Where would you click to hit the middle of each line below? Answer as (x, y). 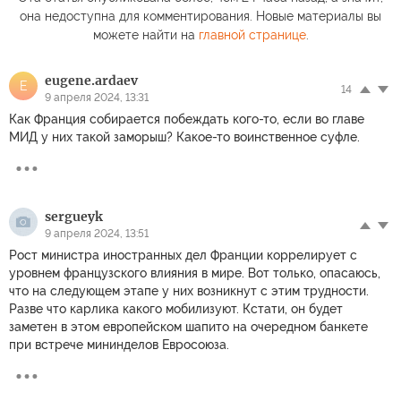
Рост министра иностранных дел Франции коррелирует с (183, 255)
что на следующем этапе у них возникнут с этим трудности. (189, 290)
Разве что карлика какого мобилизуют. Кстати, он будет (176, 308)
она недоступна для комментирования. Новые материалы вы (200, 16)
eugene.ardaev (91, 80)
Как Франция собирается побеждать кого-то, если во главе (187, 119)
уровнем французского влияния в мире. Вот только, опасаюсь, (195, 273)
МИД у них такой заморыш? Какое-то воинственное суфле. (184, 137)
